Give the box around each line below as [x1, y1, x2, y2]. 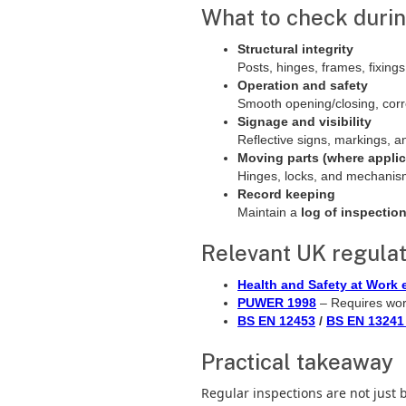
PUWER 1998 [237, 295, 316, 310]
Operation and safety [237, 78, 368, 92]
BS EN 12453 [237, 314, 315, 328]
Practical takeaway [201, 349, 393, 374]
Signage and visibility [237, 114, 372, 129]
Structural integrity [237, 42, 353, 56]
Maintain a [237, 205, 301, 219]
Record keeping [237, 187, 335, 201]
